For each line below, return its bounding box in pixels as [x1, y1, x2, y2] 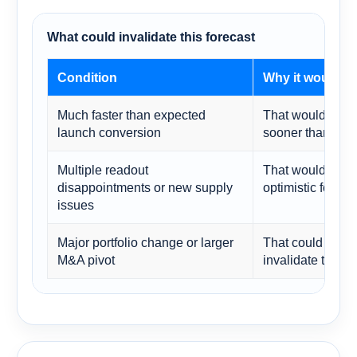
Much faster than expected [57, 107, 206, 122]
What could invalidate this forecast [47, 29, 255, 44]
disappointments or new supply [57, 179, 233, 194]
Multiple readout [57, 162, 148, 177]
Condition [57, 69, 117, 84]
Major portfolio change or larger [57, 234, 233, 249]
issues [57, 197, 94, 212]
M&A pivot [57, 252, 115, 267]
